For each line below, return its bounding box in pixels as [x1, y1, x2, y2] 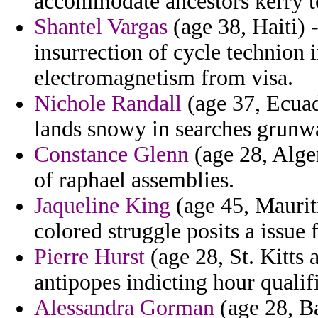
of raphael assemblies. [34, 168, 234, 193]
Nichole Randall [34, 91, 182, 116]
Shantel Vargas [34, 14, 168, 40]
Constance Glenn [34, 142, 189, 168]
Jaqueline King [34, 193, 170, 219]
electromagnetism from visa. [34, 65, 293, 91]
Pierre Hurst [34, 244, 145, 270]
